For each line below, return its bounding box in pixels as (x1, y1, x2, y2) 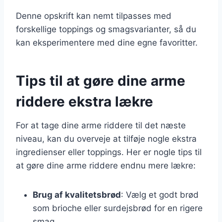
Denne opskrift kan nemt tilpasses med (16, 10, 171, 21)
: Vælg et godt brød (121, 189, 199, 200)
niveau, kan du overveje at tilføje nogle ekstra (16, 133, 197, 144)
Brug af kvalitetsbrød (33, 189, 121, 200)
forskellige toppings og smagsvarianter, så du (16, 24, 196, 34)
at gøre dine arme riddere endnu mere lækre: (16, 160, 196, 170)
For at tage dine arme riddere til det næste (16, 120, 186, 130)
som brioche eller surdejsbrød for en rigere (33, 203, 203, 213)
